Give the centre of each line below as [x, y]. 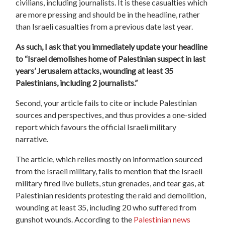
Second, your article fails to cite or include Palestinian [106, 102]
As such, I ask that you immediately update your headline [112, 46]
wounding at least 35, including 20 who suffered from [106, 207]
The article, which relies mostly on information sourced [109, 159]
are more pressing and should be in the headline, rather [108, 14]
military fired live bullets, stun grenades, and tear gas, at [110, 183]
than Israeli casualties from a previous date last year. [104, 26]
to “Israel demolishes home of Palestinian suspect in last [111, 58]
